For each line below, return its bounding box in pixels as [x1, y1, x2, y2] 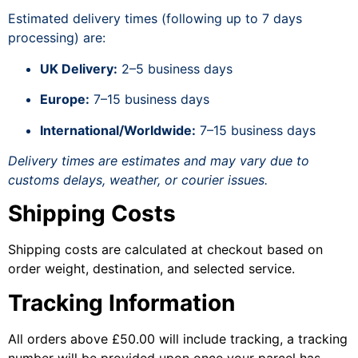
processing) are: [8, 30, 105, 46]
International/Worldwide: [40, 121, 196, 138]
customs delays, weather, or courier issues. [8, 171, 268, 188]
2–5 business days [117, 60, 233, 77]
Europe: [40, 91, 89, 108]
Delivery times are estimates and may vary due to [8, 152, 309, 169]
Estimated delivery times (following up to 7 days [8, 10, 302, 27]
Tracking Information [8, 288, 235, 316]
